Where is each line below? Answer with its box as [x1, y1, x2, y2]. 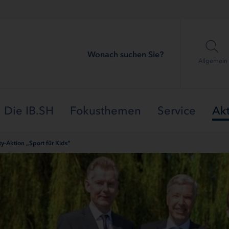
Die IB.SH [4, 104, 54, 118]
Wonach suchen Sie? [87, 49, 164, 59]
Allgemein [198, 57, 227, 64]
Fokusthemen [70, 104, 141, 118]
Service [157, 104, 196, 118]
